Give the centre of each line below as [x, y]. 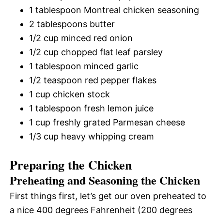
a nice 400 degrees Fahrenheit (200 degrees [101, 210]
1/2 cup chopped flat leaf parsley [96, 52]
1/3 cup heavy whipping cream [92, 136]
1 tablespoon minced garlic [84, 66]
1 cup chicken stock [70, 94]
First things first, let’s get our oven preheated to [108, 196]
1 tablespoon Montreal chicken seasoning [114, 10]
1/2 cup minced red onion [81, 38]
